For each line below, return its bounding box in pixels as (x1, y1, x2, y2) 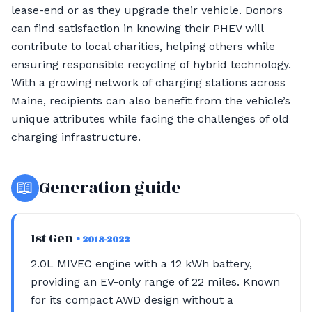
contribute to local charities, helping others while (11, 40, 275, 53)
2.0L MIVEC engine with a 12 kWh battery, (31, 257, 252, 270)
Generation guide (39, 175, 181, 201)
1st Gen (31, 229, 77, 248)
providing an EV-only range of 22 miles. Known (31, 275, 280, 288)
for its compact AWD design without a (31, 293, 233, 306)
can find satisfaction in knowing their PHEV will (11, 22, 263, 35)
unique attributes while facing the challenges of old (11, 112, 289, 125)
